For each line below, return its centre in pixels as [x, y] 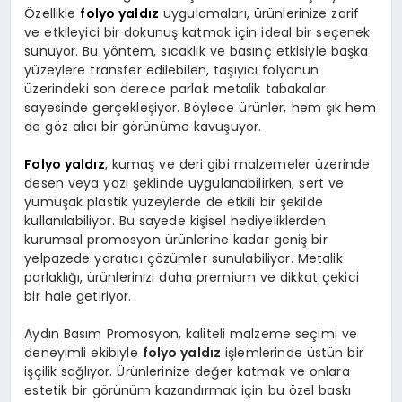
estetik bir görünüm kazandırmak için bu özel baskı [188, 390]
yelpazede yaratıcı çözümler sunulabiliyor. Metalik [184, 258]
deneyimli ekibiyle [83, 352]
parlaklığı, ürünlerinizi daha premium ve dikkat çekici [192, 277]
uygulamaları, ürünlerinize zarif [259, 13]
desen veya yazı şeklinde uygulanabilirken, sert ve [184, 183]
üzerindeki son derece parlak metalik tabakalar [175, 88]
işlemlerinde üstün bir [292, 352]
